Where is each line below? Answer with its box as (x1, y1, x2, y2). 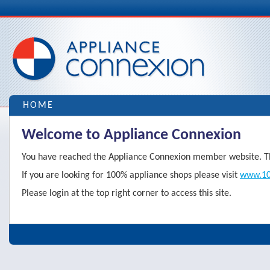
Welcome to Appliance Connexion (22, 128, 241, 143)
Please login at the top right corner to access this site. (22, 189, 231, 198)
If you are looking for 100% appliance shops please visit (22, 171, 240, 180)
